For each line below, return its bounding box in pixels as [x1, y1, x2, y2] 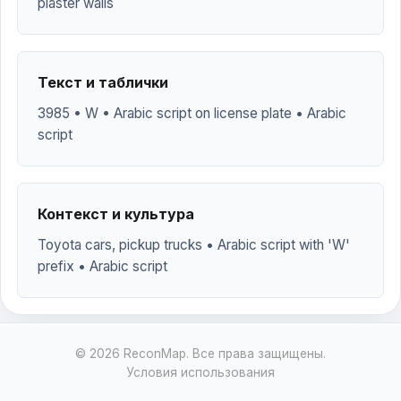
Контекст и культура [38, 205, 194, 223]
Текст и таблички [38, 73, 168, 91]
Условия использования [126, 365, 275, 380]
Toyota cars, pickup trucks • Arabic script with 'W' [38, 236, 350, 253]
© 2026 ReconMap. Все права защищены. [75, 346, 326, 361]
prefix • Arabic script [38, 258, 167, 275]
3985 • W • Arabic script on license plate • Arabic [38, 105, 346, 122]
